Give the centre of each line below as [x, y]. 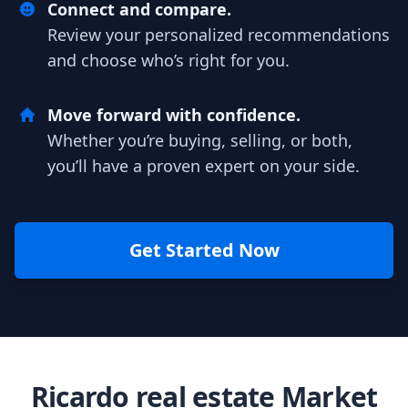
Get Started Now [204, 250]
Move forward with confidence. [174, 115]
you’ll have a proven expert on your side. [204, 166]
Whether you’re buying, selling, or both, [200, 140]
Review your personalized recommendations [219, 35]
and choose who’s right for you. [168, 60]
